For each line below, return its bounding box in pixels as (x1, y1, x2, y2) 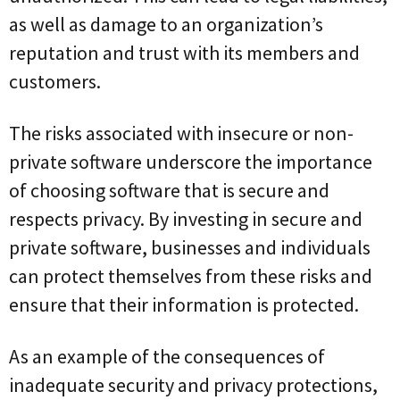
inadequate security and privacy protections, (9, 371, 378, 397)
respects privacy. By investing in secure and (9, 205, 362, 231)
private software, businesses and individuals (9, 234, 371, 260)
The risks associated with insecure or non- (9, 120, 354, 146)
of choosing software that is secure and (9, 177, 329, 203)
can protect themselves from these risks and (9, 262, 372, 288)
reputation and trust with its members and (9, 39, 360, 65)
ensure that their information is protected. (9, 291, 359, 317)
